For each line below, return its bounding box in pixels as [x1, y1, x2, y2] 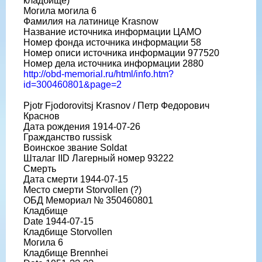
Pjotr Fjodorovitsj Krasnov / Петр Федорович [23, 100, 209, 111]
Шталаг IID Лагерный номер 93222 [23, 153, 174, 163]
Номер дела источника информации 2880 [23, 58, 204, 68]
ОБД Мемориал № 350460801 [23, 195, 153, 205]
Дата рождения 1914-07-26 [23, 121, 140, 132]
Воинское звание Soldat [23, 142, 127, 153]
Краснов [23, 111, 60, 121]
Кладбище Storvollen [23, 226, 112, 237]
